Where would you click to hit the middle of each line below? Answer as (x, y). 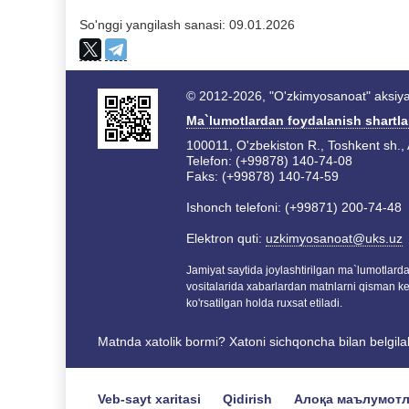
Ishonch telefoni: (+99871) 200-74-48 (294, 207)
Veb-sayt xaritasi (149, 399)
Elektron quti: (225, 238)
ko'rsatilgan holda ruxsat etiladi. (264, 303)
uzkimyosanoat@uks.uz (334, 238)
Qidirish (247, 399)
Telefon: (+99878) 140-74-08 (269, 161)
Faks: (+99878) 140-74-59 (262, 176)
